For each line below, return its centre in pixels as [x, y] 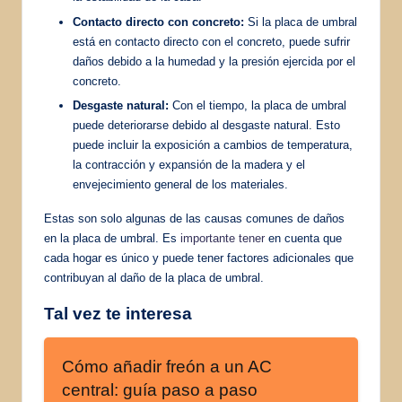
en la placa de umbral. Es [112, 238]
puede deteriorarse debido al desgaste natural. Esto [206, 125]
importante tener [223, 238]
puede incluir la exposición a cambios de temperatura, [213, 144]
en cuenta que [303, 238]
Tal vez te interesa [118, 313]
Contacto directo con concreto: [158, 22]
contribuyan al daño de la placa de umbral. [154, 277]
